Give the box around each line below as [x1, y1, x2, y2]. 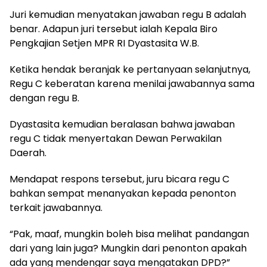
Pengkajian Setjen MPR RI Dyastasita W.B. [10, 36, 199, 50]
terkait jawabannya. [10, 200, 103, 215]
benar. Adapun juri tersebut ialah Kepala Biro [10, 21, 218, 36]
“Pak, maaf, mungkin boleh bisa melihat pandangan [10, 226, 249, 241]
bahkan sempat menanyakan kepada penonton [10, 186, 236, 200]
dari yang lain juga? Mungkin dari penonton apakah [10, 241, 247, 255]
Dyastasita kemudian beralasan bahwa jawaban [10, 117, 235, 131]
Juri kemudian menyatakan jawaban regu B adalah [10, 7, 246, 21]
